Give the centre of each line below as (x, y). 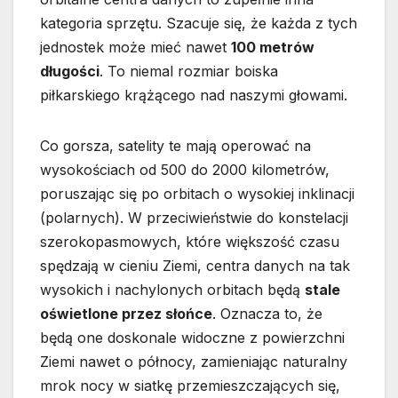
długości (70, 72)
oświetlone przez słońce (126, 314)
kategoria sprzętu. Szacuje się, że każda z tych (199, 24)
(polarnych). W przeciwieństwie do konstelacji (194, 218)
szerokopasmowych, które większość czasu (190, 242)
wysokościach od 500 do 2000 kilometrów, (185, 170)
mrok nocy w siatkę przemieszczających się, (190, 386)
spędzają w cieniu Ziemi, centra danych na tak (195, 266)
